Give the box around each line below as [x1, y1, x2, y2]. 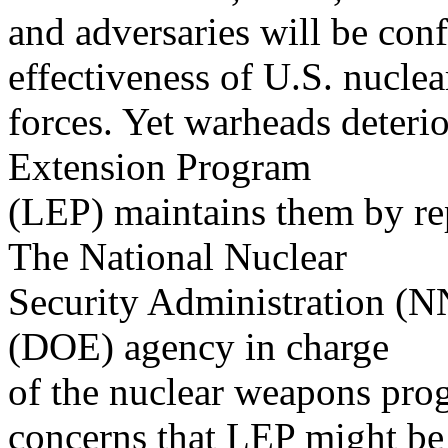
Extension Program [8, 145, 311, 188]
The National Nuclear [8, 235, 347, 278]
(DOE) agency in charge [8, 325, 389, 368]
